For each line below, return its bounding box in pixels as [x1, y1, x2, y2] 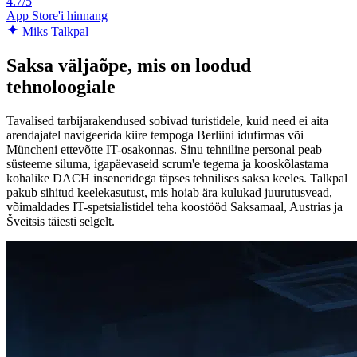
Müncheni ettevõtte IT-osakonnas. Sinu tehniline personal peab [6, 143, 322, 157]
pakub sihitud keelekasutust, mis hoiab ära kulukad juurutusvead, [6, 186, 332, 200]
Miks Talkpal [19, 25, 88, 39]
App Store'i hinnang [6, 9, 108, 23]
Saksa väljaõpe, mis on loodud [6, 55, 251, 76]
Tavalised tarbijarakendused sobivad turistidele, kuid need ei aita [6, 114, 328, 128]
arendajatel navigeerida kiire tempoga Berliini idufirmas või [6, 128, 304, 143]
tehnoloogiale [6, 76, 116, 98]
